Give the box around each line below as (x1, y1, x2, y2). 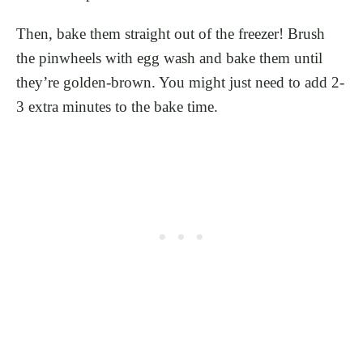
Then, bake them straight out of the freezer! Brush (16, 24, 325, 42)
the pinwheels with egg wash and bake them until (16, 49, 322, 66)
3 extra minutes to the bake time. (16, 97, 218, 115)
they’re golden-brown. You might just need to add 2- (16, 73, 344, 91)
